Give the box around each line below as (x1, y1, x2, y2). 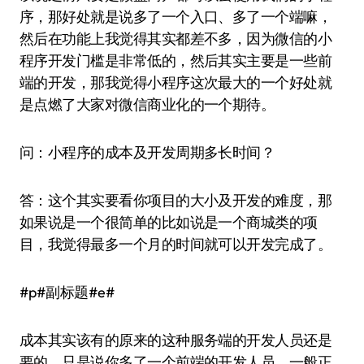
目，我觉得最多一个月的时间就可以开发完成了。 (19, 235, 332, 253)
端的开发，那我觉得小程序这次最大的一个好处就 (19, 73, 332, 92)
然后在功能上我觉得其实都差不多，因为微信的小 (19, 29, 332, 48)
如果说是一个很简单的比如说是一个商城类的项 (19, 213, 318, 232)
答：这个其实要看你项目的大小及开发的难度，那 (19, 191, 332, 210)
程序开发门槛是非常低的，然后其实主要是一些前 (19, 51, 332, 70)
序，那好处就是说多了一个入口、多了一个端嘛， (19, 7, 332, 26)
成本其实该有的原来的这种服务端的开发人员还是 (19, 331, 332, 349)
